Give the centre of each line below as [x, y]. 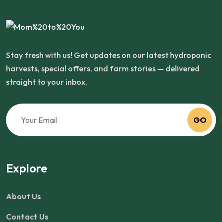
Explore [27, 168]
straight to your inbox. [47, 82]
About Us [24, 196]
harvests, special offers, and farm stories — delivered [103, 68]
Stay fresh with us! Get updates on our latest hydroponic [109, 55]
